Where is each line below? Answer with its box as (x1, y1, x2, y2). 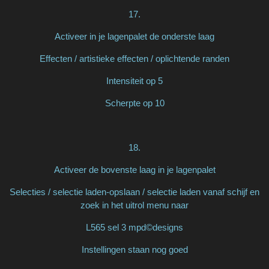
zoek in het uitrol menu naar (80, 199, 189, 210)
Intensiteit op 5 (106, 75, 163, 86)
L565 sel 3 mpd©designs (86, 222, 183, 232)
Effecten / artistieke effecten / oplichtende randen (40, 53, 229, 64)
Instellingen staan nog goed (81, 244, 188, 255)
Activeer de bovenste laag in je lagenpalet (53, 164, 216, 175)
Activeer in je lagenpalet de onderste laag (55, 31, 214, 41)
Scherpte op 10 (104, 97, 165, 108)
